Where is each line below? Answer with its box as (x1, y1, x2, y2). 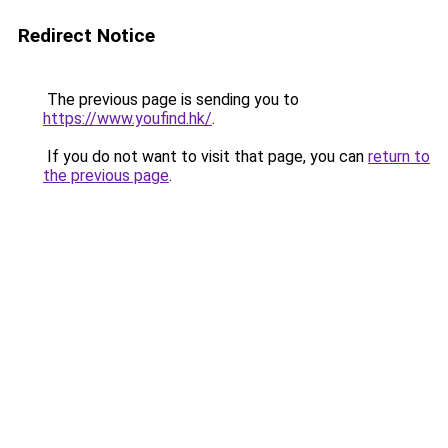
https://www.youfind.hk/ (43, 109, 212, 128)
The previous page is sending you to (43, 90, 299, 109)
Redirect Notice (18, 24, 155, 47)
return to (368, 147, 430, 166)
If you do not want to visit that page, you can (43, 147, 368, 166)
